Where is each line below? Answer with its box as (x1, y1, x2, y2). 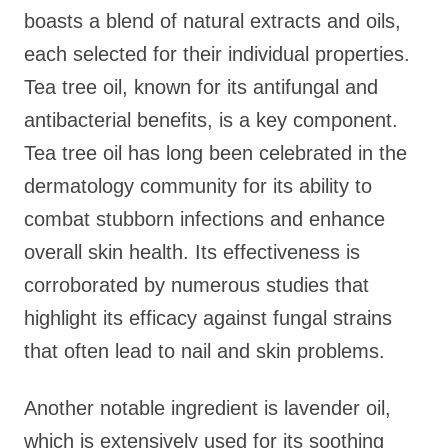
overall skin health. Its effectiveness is (24, 241, 360, 263)
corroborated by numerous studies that (24, 274, 369, 296)
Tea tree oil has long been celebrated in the (24, 142, 407, 164)
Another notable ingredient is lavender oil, (24, 397, 391, 419)
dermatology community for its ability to (24, 175, 372, 197)
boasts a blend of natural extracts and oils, (24, 10, 401, 32)
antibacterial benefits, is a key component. (24, 109, 398, 131)
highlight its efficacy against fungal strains (24, 307, 392, 329)
